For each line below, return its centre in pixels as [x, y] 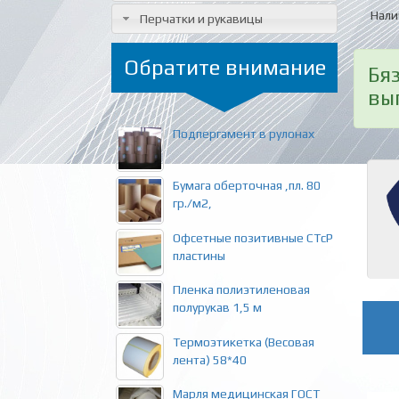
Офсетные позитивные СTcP [252, 237]
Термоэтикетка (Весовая [243, 342]
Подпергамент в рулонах [243, 133]
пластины [199, 255]
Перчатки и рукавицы [201, 18]
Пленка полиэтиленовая [241, 290]
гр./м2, [192, 204]
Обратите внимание [224, 67]
